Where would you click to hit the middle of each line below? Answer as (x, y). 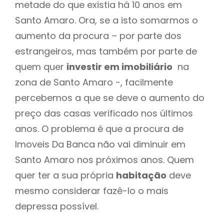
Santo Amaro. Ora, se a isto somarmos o (106, 20)
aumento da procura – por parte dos (98, 35)
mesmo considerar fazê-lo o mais (92, 190)
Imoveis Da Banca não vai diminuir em (100, 144)
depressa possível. (57, 206)
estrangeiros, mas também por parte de (106, 51)
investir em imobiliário (119, 66)
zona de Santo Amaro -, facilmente (94, 82)
